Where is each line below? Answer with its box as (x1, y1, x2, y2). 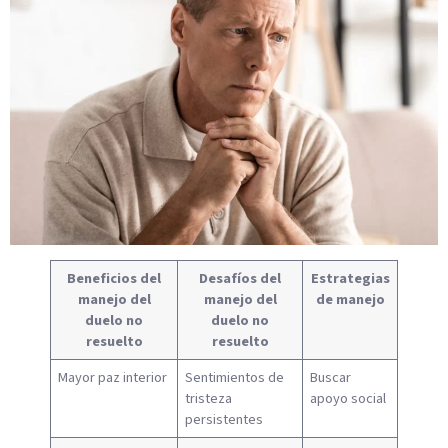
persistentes (185, 409, 264, 431)
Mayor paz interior (58, 367, 168, 389)
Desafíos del (199, 268, 281, 290)
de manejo (315, 289, 385, 311)
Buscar (310, 367, 352, 389)
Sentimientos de (185, 367, 285, 389)
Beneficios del (67, 268, 161, 290)
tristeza (185, 388, 233, 410)
